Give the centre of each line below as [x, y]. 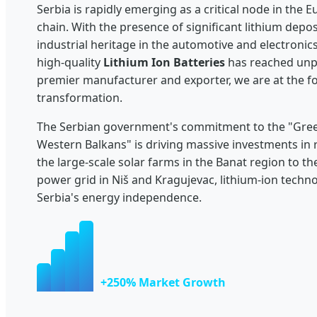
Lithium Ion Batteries [164, 62]
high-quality [70, 62]
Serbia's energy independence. [119, 197]
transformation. [80, 97]
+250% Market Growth [163, 282]
